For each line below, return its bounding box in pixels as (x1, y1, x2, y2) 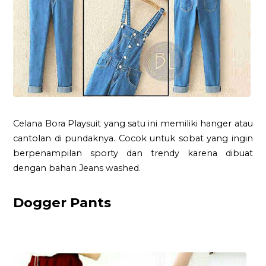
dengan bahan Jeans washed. (13, 163, 141, 174)
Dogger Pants (13, 194, 112, 211)
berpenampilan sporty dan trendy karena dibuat (13, 148, 253, 159)
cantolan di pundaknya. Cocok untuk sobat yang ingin (13, 133, 253, 144)
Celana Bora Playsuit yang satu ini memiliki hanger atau (13, 118, 253, 129)
